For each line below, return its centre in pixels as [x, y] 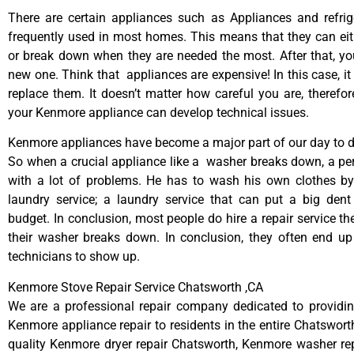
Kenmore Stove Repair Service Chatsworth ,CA [136, 287]
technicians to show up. [74, 257]
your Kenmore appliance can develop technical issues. [158, 113]
